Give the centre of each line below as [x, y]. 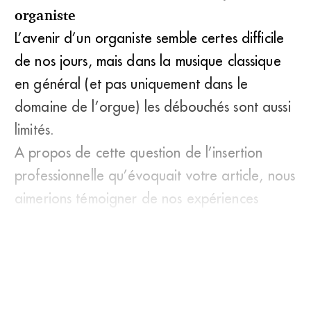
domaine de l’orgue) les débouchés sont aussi [153, 107]
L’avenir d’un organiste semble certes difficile [150, 38]
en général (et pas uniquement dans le [131, 84]
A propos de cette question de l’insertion [139, 153]
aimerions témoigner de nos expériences [136, 199]
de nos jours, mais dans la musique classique [148, 61]
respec [34, 221]
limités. [35, 130]
